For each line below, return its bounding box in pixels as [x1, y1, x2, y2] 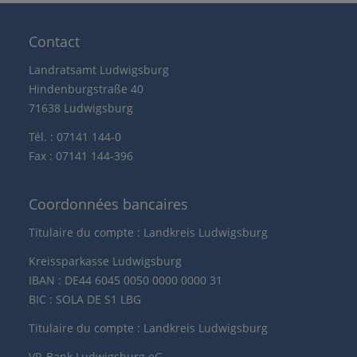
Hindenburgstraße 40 [29, 81, 143, 96]
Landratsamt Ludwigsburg [29, 62, 169, 77]
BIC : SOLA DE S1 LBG [29, 292, 141, 307]
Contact [29, 32, 80, 51]
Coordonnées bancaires [29, 194, 188, 214]
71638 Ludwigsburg [29, 100, 133, 116]
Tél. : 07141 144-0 [29, 129, 121, 144]
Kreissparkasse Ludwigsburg [29, 253, 182, 269]
